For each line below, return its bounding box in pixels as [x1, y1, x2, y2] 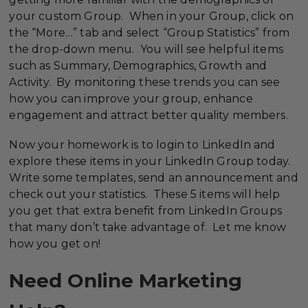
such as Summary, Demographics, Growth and [9, 58, 267, 72]
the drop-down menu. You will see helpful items [9, 42, 283, 56]
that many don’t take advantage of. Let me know [9, 220, 286, 234]
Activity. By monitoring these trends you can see [9, 75, 280, 89]
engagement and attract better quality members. [9, 108, 288, 122]
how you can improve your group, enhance [9, 91, 253, 105]
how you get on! [9, 236, 100, 250]
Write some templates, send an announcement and [9, 170, 298, 184]
